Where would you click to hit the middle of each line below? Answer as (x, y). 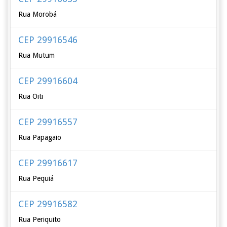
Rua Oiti (31, 96)
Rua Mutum (37, 55)
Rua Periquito (40, 219)
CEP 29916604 (48, 81)
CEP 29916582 (48, 204)
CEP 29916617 (48, 163)
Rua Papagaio (40, 137)
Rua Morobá (38, 14)
